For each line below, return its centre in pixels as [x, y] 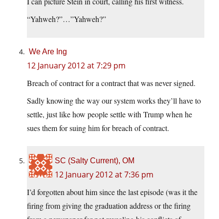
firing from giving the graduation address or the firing [109, 206]
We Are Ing [48, 52]
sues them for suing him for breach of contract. [98, 128]
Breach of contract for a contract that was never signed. [111, 83]
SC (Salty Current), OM [95, 161]
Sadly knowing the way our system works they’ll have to [114, 101]
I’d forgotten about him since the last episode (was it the [112, 192]
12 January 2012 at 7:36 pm [104, 175]
